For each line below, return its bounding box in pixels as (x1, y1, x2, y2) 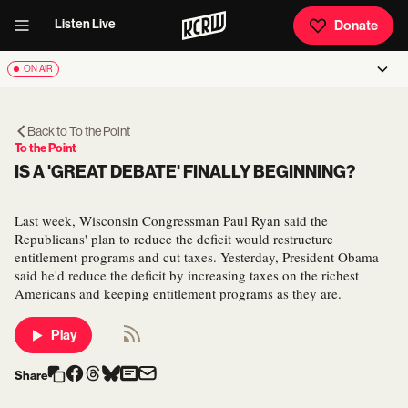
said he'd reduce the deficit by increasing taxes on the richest (15, 266, 359, 284)
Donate (334, 17, 378, 34)
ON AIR (24, 64, 53, 74)
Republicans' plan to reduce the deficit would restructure (15, 229, 333, 248)
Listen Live (55, 16, 116, 32)
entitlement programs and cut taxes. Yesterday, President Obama (15, 248, 379, 266)
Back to (27, 124, 69, 138)
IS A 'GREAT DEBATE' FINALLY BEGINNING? (15, 162, 355, 182)
